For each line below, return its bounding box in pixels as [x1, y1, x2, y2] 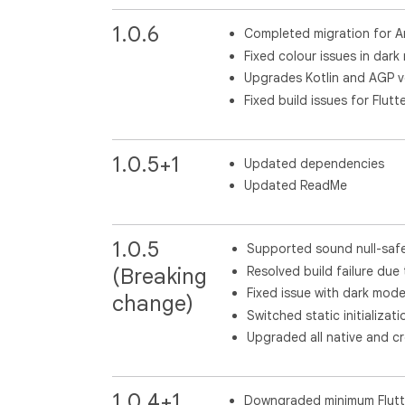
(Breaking [112, 263, 207, 290]
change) [112, 290, 193, 317]
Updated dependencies [243, 155, 384, 172]
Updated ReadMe [243, 177, 347, 193]
